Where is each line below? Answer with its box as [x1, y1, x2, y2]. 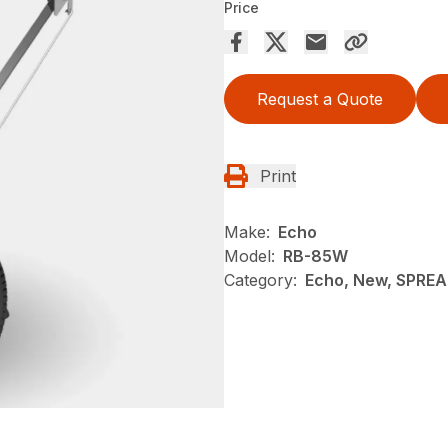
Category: [224, 270, 297, 291]
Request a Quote [257, 89, 383, 110]
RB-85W [283, 246, 348, 267]
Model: [224, 246, 275, 267]
